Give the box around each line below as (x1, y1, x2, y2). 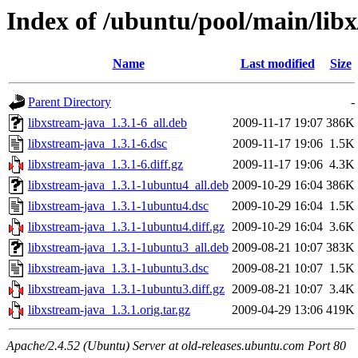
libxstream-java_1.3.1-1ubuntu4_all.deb (28, 178, 229, 193)
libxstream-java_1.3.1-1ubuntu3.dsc (28, 261, 209, 276)
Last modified (240, 57, 315, 71)
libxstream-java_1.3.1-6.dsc (28, 137, 167, 151)
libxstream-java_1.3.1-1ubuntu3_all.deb (28, 241, 229, 255)
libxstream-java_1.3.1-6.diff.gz (28, 157, 183, 172)
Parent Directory (28, 95, 111, 109)
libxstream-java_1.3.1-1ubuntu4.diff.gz (28, 220, 225, 234)
